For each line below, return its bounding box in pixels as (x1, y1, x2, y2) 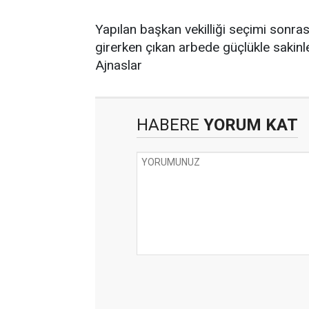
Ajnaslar (95, 57, 142, 73)
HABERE (137, 115, 199, 134)
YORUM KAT (199, 115, 298, 134)
